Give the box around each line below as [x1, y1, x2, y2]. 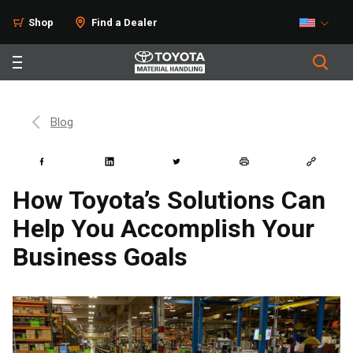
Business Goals [13, 242, 188, 272]
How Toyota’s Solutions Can [13, 185, 325, 215]
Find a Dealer [91, 17, 158, 28]
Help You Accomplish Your [13, 214, 314, 243]
